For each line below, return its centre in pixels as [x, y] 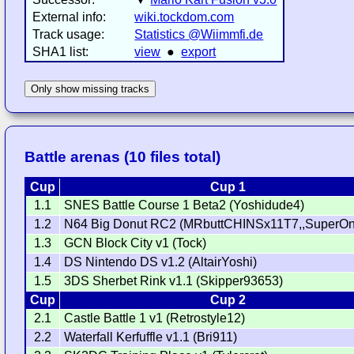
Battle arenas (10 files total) [123, 157]
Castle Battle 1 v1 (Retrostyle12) [155, 318]
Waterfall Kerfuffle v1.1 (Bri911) [151, 337]
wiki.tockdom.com [185, 17]
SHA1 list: [61, 52]
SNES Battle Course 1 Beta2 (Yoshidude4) [185, 205]
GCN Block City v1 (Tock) [136, 243]
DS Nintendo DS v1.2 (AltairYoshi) [161, 262]
